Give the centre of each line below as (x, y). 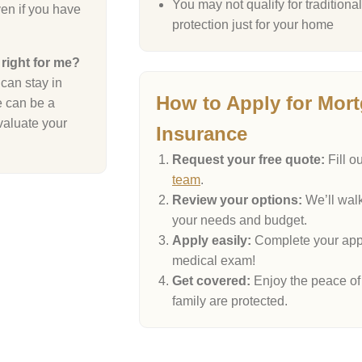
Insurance (202, 134)
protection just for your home (253, 25)
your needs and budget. (240, 220)
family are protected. (230, 301)
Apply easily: (212, 240)
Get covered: (211, 281)
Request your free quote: (248, 160)
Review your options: (237, 200)
